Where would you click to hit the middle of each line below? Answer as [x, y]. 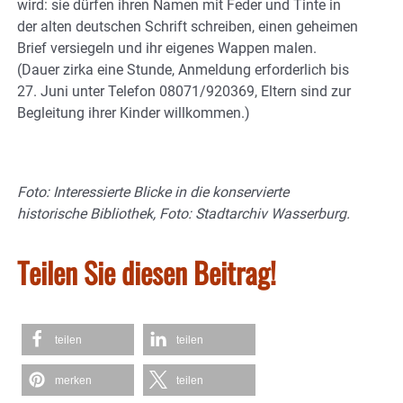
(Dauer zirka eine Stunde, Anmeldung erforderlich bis [183, 70]
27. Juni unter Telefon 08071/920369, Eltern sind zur [184, 92]
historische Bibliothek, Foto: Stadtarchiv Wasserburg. [184, 214]
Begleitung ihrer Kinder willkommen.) [134, 113]
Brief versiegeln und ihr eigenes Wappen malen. [167, 49]
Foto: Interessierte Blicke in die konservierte [153, 193]
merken [73, 381]
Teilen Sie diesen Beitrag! [147, 273]
